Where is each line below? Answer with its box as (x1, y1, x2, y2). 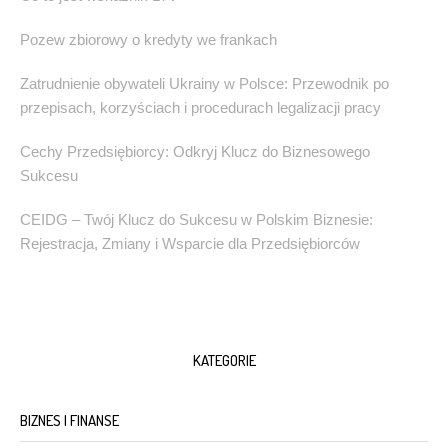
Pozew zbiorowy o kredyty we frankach (20, 31, 277, 49)
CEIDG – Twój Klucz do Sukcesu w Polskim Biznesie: (20, 211, 373, 229)
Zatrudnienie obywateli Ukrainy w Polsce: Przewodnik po (20, 75, 389, 93)
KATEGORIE (192, 351, 256, 371)
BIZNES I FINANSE (20, 411, 119, 431)
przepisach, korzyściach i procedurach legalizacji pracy (20, 99, 381, 117)
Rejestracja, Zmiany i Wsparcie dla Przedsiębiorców (20, 235, 360, 253)
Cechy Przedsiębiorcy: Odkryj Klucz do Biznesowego (20, 143, 370, 161)
